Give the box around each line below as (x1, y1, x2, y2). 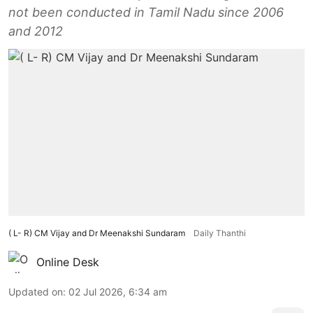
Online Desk (36, 254, 99, 269)
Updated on (8, 285, 63, 298)
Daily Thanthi (194, 227, 246, 238)
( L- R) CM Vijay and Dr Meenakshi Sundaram (8, 227, 185, 238)
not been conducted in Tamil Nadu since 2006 (8, 5, 284, 20)
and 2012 (8, 24, 63, 38)
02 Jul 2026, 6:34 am (68, 285, 167, 298)
